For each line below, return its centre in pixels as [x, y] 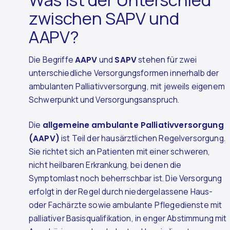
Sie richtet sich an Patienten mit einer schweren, [120, 151]
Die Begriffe [52, 60]
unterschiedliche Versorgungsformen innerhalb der [124, 73]
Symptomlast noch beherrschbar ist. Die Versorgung [126, 178]
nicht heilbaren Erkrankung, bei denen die [105, 165]
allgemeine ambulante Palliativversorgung [133, 125]
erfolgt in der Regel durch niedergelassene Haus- [121, 191]
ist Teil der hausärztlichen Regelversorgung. [142, 138]
